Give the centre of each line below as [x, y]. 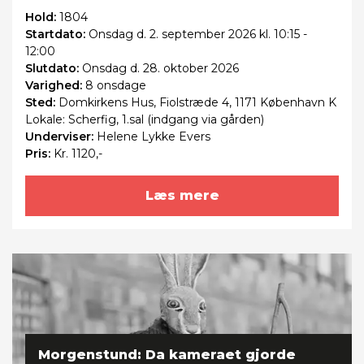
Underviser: [61, 136]
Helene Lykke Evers [154, 136]
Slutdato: [54, 68]
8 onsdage [116, 85]
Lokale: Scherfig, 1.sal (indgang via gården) [145, 119]
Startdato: [57, 34]
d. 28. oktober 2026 [183, 68]
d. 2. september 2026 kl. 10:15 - [220, 34]
